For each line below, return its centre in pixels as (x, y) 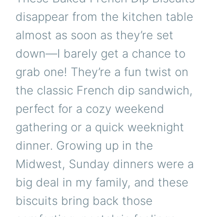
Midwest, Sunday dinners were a (105, 164)
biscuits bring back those (84, 201)
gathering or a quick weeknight (100, 127)
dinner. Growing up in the (84, 146)
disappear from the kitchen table (104, 17)
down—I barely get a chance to (101, 54)
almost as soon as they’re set (94, 35)
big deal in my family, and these (102, 182)
